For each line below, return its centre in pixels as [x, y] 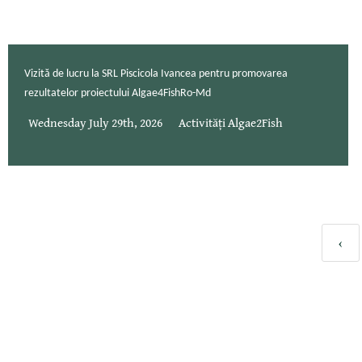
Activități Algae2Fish [231, 122]
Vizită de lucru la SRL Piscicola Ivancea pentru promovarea [156, 74]
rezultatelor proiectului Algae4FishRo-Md [118, 94]
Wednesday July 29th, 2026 [95, 122]
